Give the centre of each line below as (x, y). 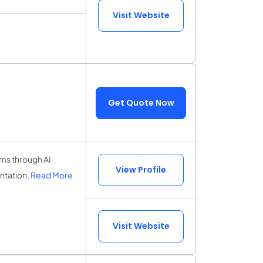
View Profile (141, 170)
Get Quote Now (141, 102)
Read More (51, 175)
